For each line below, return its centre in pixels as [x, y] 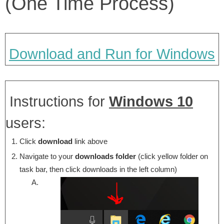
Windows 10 [151, 101]
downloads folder [105, 156]
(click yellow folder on [172, 156]
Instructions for [57, 101]
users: [25, 123]
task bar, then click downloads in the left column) [98, 169]
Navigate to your [47, 156]
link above [90, 141]
